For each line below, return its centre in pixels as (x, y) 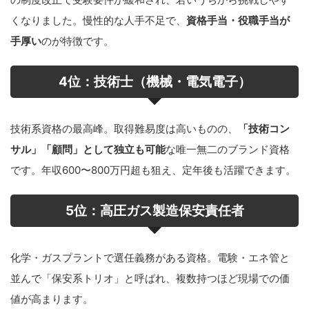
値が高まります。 (52, 299)
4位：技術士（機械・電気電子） (154, 81)
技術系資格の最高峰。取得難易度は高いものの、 (124, 128)
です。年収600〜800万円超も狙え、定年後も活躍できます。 (153, 170)
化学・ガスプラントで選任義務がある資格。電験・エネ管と (150, 257)
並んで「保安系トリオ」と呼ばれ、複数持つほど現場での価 (150, 278)
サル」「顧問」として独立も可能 (88, 149)
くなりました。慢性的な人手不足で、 (98, 20)
